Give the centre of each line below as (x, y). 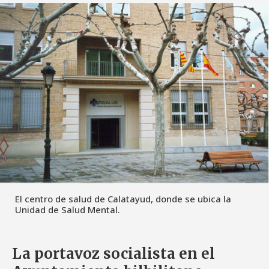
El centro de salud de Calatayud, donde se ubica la (123, 198)
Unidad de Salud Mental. (68, 209)
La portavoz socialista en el (113, 253)
